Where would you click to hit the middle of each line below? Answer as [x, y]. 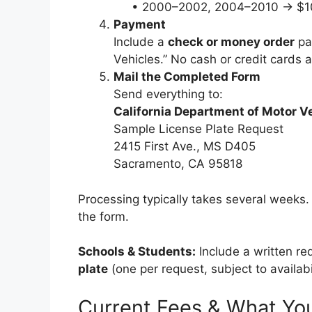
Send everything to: [168, 94]
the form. [103, 216]
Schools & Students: [137, 251]
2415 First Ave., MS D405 [185, 146]
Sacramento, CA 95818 [178, 164]
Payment [140, 24]
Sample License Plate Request [198, 129]
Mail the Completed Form [187, 77]
